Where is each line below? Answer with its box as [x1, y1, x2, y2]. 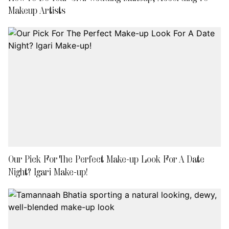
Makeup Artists [8, 4, 65, 16]
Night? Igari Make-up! [8, 165, 88, 178]
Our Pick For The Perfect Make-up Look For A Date [8, 152, 204, 165]
